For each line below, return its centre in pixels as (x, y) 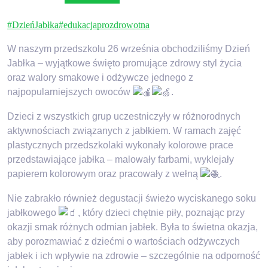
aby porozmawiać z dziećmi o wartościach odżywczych (124, 242)
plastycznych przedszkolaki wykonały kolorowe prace (120, 145)
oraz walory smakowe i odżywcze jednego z (100, 77)
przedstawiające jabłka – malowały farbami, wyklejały (121, 159)
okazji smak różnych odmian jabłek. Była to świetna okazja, (133, 227)
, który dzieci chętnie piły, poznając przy (161, 212)
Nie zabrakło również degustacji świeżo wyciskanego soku (132, 198)
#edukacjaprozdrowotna (104, 25)
